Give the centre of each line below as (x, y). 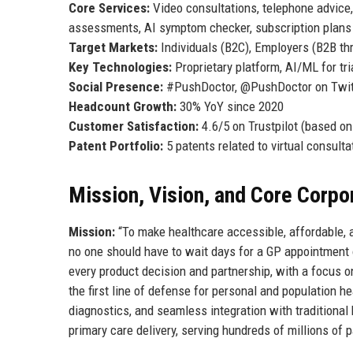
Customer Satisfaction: (134, 126)
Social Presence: (116, 86)
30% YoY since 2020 (230, 106)
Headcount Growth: (123, 106)
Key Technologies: (120, 67)
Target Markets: (113, 47)
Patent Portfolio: (116, 145)
